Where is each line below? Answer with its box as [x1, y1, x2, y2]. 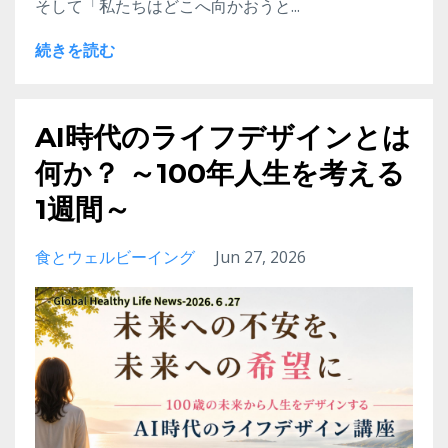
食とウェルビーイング [35, 246, 195, 269]
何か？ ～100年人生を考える [35, 156, 405, 191]
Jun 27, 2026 [215, 246, 306, 269]
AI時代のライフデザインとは [35, 120, 411, 155]
